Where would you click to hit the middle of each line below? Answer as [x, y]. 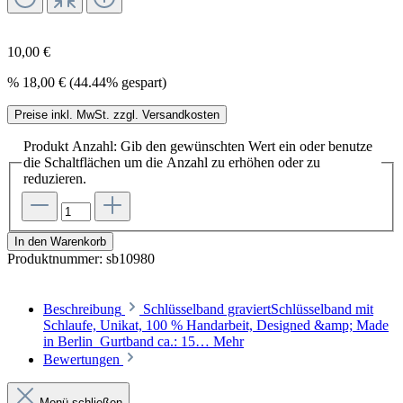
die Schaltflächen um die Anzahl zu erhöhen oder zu [172, 162]
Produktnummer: [57, 259]
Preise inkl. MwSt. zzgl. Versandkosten [117, 114]
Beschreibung [82, 309]
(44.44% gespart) [118, 82]
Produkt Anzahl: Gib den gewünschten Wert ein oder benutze [198, 146]
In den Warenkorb [60, 242]
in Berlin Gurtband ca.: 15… [128, 342]
